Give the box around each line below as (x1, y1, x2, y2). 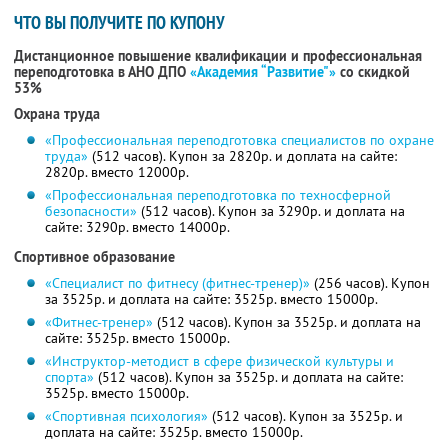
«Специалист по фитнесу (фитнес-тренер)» (44, 274, 310, 293)
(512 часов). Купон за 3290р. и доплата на (136, 202, 405, 221)
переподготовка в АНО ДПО (14, 63, 190, 82)
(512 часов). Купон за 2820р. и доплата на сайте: (87, 147, 397, 166)
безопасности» (44, 202, 137, 221)
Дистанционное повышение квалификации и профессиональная (14, 47, 422, 66)
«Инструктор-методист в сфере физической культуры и (44, 352, 394, 371)
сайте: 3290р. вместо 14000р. (44, 218, 230, 237)
